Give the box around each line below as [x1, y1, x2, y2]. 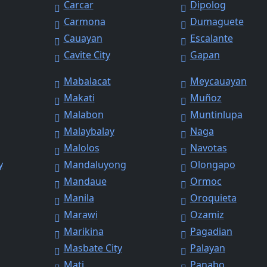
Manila [63, 191, 94, 205]
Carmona [63, 15, 105, 29]
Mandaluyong [63, 158, 126, 172]
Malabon [63, 108, 104, 122]
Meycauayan [190, 74, 247, 88]
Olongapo [190, 158, 235, 172]
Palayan [190, 241, 225, 255]
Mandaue [63, 175, 107, 188]
